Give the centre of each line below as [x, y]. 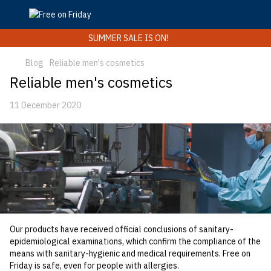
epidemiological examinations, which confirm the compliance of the [135, 242]
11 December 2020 [45, 105]
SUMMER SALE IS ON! [128, 38]
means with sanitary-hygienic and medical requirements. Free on [130, 254]
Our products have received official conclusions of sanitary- [122, 230]
